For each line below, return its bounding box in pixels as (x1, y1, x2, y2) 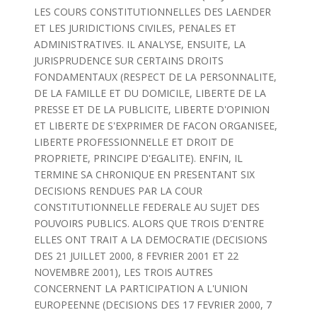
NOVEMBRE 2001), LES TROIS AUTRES (33, 265, 213, 279)
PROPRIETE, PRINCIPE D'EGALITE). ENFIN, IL (33, 151, 243, 165)
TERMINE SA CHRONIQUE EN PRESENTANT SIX (33, 168, 255, 181)
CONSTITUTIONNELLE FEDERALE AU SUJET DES (33, 200, 260, 214)
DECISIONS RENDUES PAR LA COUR (33, 184, 202, 197)
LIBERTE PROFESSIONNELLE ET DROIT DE (33, 135, 234, 149)
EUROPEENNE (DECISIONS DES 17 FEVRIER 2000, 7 (33, 298, 272, 311)
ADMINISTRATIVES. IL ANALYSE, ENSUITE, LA (33, 38, 246, 51)
